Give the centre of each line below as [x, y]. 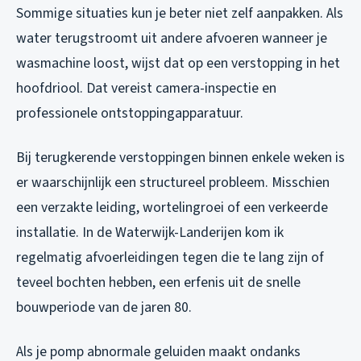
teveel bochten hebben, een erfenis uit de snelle [158, 283]
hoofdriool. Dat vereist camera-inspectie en [146, 89]
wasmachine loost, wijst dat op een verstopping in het [178, 64]
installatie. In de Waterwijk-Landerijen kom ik [150, 233]
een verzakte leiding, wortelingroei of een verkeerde [172, 208]
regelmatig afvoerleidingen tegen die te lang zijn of [170, 258]
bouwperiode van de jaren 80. [104, 308]
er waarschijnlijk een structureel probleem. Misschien [173, 183]
